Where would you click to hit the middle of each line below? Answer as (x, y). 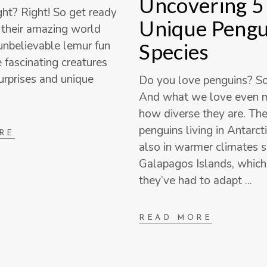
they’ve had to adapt (192, 181)
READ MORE (176, 218)
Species (174, 52)
